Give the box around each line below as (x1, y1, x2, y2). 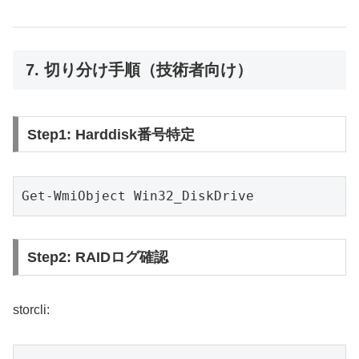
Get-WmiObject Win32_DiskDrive (22, 188, 254, 204)
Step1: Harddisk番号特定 (26, 126, 195, 143)
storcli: (13, 303, 50, 317)
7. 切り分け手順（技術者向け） (26, 61, 252, 79)
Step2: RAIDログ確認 (26, 249, 168, 266)
